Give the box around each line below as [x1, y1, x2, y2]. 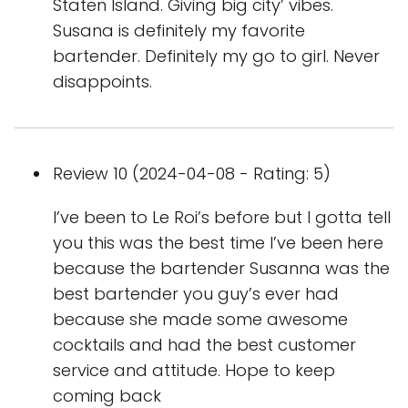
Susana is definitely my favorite [53, 19, 305, 42]
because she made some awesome [53, 308, 348, 331]
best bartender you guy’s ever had [53, 282, 339, 305]
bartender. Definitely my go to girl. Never [53, 45, 380, 67]
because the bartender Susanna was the [53, 257, 390, 280]
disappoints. [53, 70, 152, 93]
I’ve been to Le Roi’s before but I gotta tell [53, 206, 391, 229]
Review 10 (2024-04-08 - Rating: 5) [53, 162, 331, 185]
